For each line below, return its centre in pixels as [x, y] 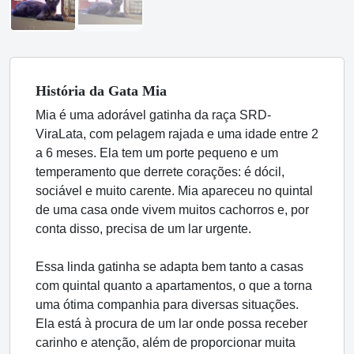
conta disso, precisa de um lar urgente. [143, 228]
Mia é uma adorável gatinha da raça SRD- [153, 115]
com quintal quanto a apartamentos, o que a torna [174, 285]
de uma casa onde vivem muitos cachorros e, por [172, 209]
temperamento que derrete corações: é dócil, [160, 171]
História [62, 90]
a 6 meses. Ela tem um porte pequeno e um [157, 153]
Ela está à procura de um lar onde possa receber [171, 323]
